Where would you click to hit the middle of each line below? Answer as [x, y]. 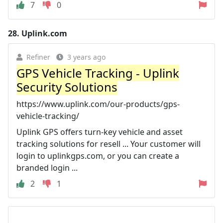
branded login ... [47, 167]
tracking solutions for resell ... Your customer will [109, 144]
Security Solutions [67, 87]
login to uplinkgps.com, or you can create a [98, 156]
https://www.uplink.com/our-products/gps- [98, 104]
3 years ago [86, 57]
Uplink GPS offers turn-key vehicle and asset [100, 132]
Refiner [38, 57]
